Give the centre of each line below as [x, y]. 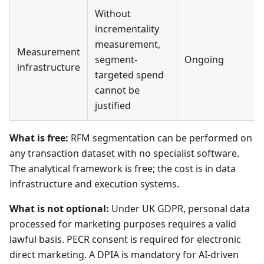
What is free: [39, 138]
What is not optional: [59, 209]
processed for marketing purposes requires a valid [123, 224]
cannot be [117, 90]
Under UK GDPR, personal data [179, 209]
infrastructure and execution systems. [94, 184]
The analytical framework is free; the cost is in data [123, 169]
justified [113, 106]
